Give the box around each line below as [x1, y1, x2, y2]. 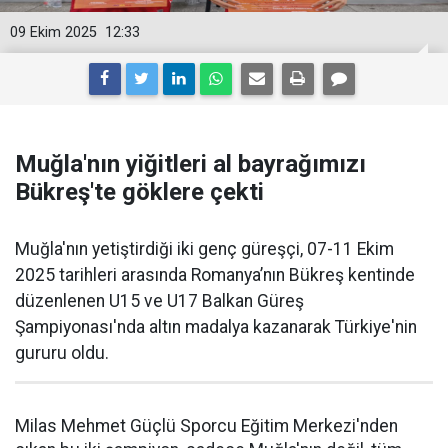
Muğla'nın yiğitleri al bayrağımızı [15, 150, 366, 178]
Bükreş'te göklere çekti [15, 178, 264, 206]
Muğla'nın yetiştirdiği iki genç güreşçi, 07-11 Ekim [15, 239, 394, 259]
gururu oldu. [15, 343, 109, 363]
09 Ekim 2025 [10, 24, 97, 41]
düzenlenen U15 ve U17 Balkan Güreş [15, 291, 304, 311]
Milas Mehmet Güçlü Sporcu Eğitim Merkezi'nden [15, 416, 398, 436]
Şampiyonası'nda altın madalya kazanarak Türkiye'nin [15, 317, 417, 337]
